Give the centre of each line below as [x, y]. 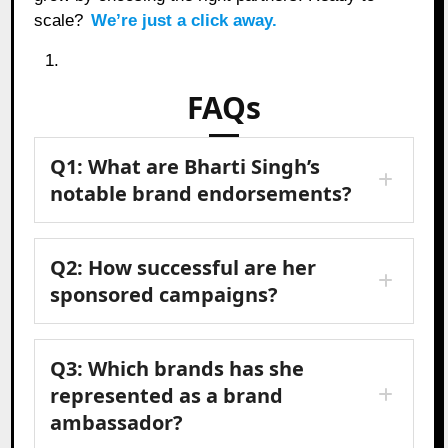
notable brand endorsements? [201, 193]
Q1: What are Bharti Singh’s [185, 166]
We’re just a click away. [184, 20]
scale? [61, 20]
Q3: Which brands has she [177, 368]
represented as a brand [167, 395]
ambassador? [117, 422]
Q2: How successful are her [183, 267]
